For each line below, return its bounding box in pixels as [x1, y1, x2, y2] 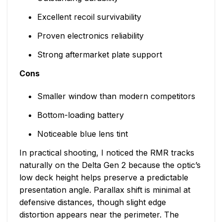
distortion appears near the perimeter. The [19, 209, 179, 220]
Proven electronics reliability [37, 31, 144, 41]
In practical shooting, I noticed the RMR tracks [19, 147, 194, 158]
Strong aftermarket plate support [37, 50, 162, 60]
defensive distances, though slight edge [19, 197, 166, 207]
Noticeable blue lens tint [37, 128, 128, 139]
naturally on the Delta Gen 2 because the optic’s [19, 160, 201, 170]
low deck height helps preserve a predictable [19, 172, 188, 182]
